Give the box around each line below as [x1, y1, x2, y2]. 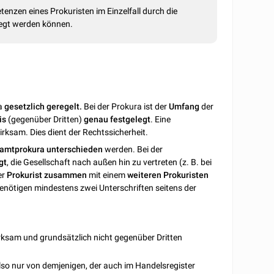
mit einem [87, 170, 128, 180]
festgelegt [110, 114, 151, 125]
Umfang [169, 102, 200, 112]
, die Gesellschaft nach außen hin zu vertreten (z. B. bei [7, 157, 212, 168]
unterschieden [46, 144, 103, 155]
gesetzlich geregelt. [4, 102, 83, 112]
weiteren [127, 170, 162, 180]
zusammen [44, 170, 87, 180]
